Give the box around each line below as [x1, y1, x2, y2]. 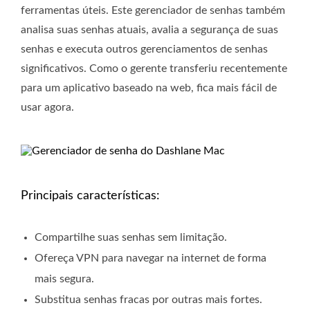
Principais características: [21, 190, 160, 203]
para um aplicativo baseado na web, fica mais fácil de [21, 82, 277, 94]
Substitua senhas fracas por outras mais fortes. [35, 294, 262, 306]
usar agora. [21, 102, 74, 113]
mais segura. [35, 273, 94, 285]
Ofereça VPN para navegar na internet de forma [35, 253, 266, 264]
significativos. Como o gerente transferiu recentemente [21, 63, 287, 75]
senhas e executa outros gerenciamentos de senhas [21, 44, 268, 55]
